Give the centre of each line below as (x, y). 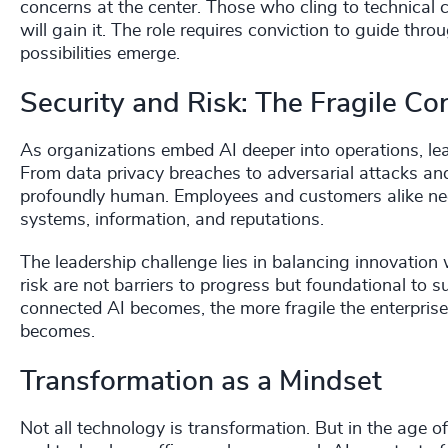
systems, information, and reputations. (172, 220)
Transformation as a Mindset (201, 382)
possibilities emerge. (100, 54)
